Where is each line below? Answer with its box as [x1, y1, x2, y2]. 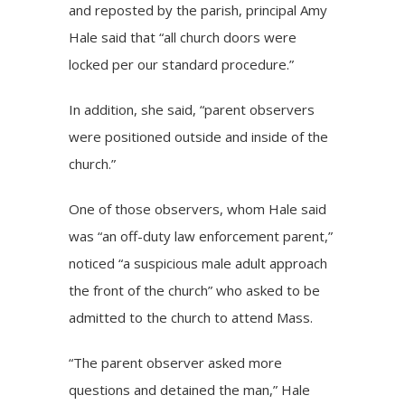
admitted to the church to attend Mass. [69, 308, 314, 327]
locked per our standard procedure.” [69, 55, 295, 74]
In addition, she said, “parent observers [69, 100, 316, 119]
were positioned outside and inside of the [69, 127, 329, 146]
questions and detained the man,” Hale [69, 381, 311, 400]
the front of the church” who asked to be [69, 281, 321, 300]
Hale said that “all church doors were [69, 28, 297, 47]
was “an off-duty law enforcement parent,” [69, 227, 334, 246]
